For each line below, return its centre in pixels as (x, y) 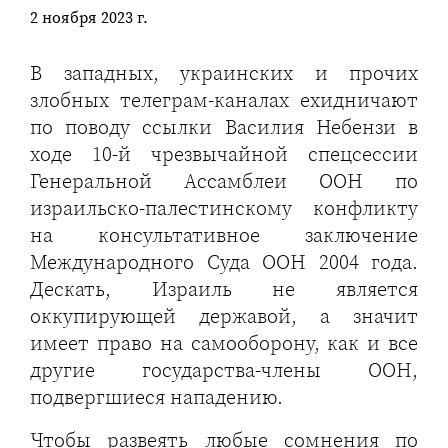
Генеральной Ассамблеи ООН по (224, 181)
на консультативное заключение (224, 235)
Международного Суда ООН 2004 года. (224, 262)
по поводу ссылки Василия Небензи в (224, 127)
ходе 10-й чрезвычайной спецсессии (224, 154)
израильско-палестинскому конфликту (224, 208)
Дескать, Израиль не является (224, 289)
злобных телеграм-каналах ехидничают (224, 100)
